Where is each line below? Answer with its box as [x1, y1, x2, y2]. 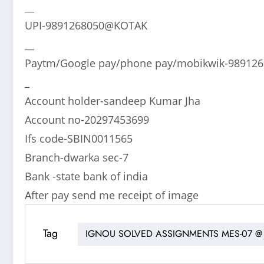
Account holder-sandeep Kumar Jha [25, 93, 200, 108]
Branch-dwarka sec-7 [25, 150, 128, 164]
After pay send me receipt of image [25, 187, 199, 202]
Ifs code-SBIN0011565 [25, 131, 133, 146]
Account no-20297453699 [25, 112, 149, 127]
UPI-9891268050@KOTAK [25, 18, 147, 32]
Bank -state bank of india [25, 169, 148, 183]
